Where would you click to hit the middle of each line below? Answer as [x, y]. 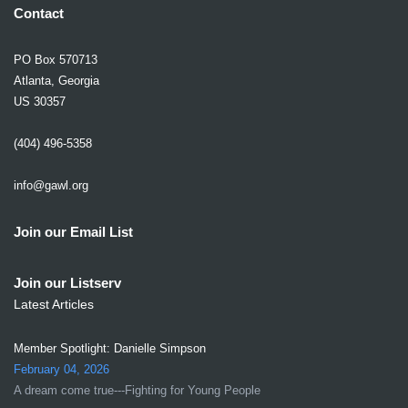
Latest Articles [54, 304]
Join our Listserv [67, 282]
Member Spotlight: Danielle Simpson [110, 348]
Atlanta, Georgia [56, 81]
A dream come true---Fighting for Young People [137, 390]
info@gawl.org [51, 185]
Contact [39, 13]
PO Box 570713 [56, 60]
